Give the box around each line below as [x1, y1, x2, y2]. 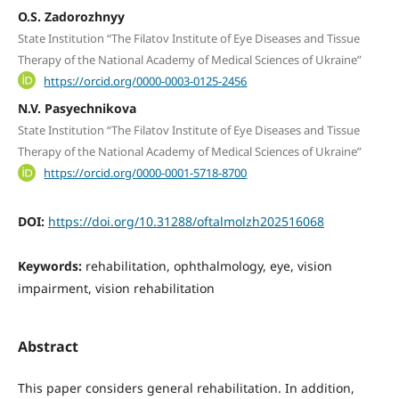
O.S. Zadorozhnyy [17, 7, 125, 25]
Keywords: [17, 256, 85, 274]
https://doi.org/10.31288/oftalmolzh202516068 [47, 212, 324, 230]
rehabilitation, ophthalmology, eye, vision [85, 256, 332, 274]
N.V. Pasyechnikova [17, 100, 136, 118]
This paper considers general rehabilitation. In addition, [17, 379, 354, 396]
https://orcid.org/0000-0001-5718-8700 [44, 164, 248, 181]
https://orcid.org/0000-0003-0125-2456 [44, 72, 248, 89]
